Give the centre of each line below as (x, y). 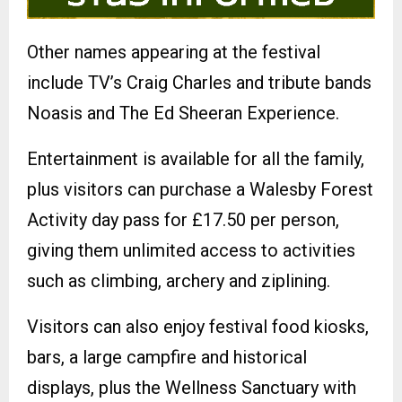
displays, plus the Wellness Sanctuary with (192, 388)
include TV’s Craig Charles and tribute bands (199, 83)
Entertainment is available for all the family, (196, 159)
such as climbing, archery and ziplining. (179, 281)
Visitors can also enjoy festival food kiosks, (198, 327)
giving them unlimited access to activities (191, 251)
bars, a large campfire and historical (167, 358)
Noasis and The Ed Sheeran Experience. (183, 114)
